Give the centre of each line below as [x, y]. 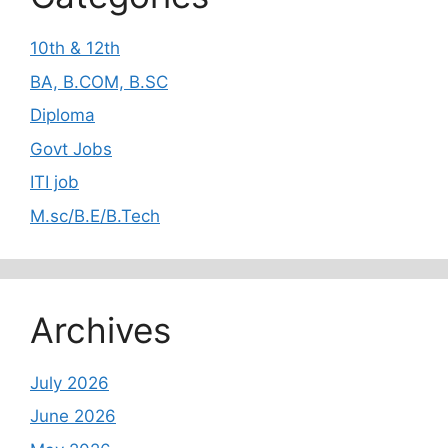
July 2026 [69, 382]
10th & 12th [75, 48]
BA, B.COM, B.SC [99, 81]
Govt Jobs [71, 148]
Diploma [62, 115]
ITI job [54, 182]
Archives [100, 329]
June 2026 [73, 416]
